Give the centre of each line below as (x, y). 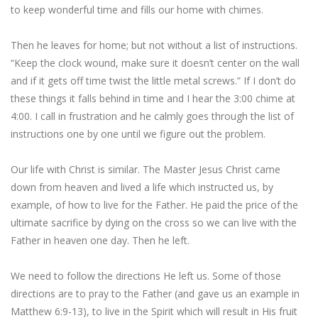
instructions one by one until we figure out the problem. (138, 134)
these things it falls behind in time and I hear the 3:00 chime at (153, 98)
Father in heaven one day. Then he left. (100, 240)
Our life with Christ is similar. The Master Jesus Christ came (146, 169)
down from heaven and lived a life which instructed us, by (142, 187)
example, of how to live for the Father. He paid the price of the (154, 205)
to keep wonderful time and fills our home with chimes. (137, 10)
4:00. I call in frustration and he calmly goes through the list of (152, 116)
